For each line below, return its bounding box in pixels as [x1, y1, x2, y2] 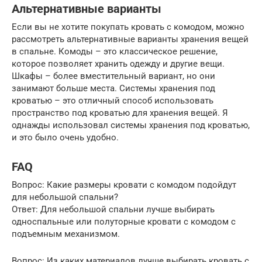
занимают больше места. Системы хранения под [12, 83, 215, 94]
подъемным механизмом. [12, 229, 120, 240]
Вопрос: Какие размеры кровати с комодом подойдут [12, 180, 236, 191]
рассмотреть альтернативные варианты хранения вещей [12, 34, 249, 45]
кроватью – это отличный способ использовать [12, 95, 213, 106]
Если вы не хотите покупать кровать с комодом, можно [12, 22, 244, 33]
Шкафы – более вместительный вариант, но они [12, 71, 215, 82]
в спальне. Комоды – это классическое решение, [12, 46, 218, 57]
